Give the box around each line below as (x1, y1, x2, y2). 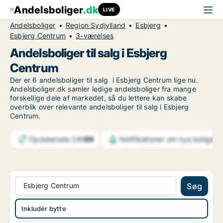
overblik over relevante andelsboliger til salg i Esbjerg (10, 103, 189, 111)
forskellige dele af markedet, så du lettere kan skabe (10, 94, 187, 102)
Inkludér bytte (21, 205, 66, 213)
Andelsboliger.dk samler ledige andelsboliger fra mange (10, 85, 196, 93)
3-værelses (76, 31, 114, 40)
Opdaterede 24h (29, 134, 85, 143)
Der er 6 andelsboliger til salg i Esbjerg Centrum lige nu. (10, 76, 198, 84)
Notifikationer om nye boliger (119, 134, 217, 143)
